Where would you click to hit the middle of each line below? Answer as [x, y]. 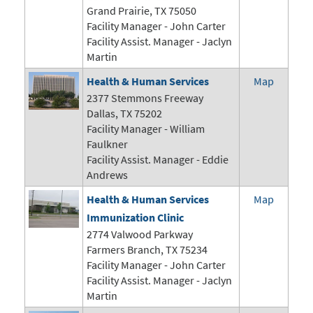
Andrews [107, 175]
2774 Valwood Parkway [140, 234]
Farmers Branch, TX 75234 [147, 250]
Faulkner [107, 144]
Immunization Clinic [135, 218]
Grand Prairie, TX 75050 [141, 11]
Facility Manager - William [146, 129]
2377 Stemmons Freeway [145, 98]
